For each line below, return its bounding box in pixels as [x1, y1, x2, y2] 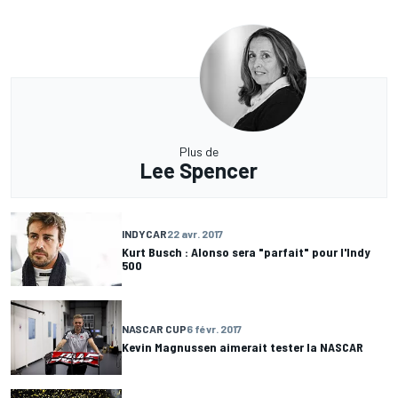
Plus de [179, 144, 219, 160]
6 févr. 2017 [187, 322, 242, 335]
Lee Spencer [140, 157, 258, 184]
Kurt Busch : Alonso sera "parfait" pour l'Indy [122, 243, 370, 259]
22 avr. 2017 [167, 227, 223, 240]
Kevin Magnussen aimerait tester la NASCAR [122, 338, 363, 354]
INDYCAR [122, 227, 167, 240]
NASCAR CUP [122, 322, 187, 335]
